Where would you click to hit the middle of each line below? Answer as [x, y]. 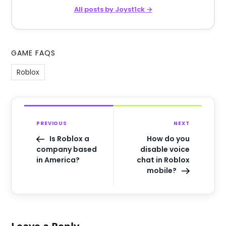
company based [67, 150]
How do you [168, 139]
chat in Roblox [163, 160]
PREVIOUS [52, 124]
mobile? [161, 171]
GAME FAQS [34, 53]
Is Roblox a [70, 139]
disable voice [165, 150]
